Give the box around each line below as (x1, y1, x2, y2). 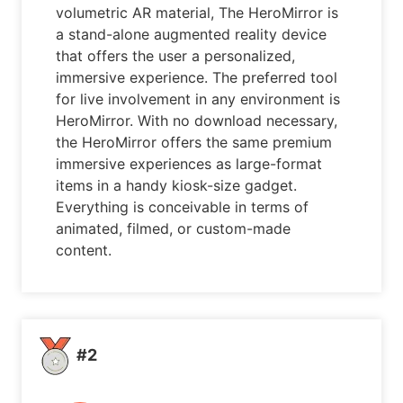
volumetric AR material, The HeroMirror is (56, 4, 339, 22)
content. (56, 241, 112, 260)
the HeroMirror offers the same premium (56, 133, 333, 152)
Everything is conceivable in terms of (56, 198, 309, 217)
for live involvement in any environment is (56, 90, 341, 109)
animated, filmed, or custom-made (56, 219, 291, 238)
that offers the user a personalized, (56, 47, 296, 66)
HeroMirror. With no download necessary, (56, 112, 338, 130)
